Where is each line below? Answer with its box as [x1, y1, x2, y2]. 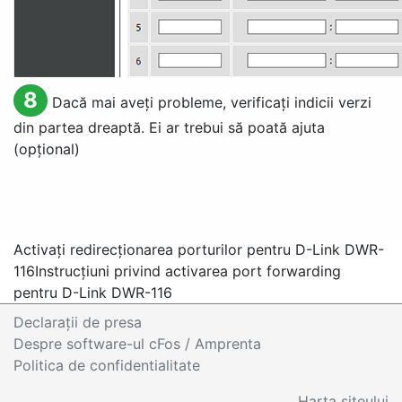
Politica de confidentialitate [13, 356, 200, 374]
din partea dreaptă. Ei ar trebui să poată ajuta [13, 118, 325, 136]
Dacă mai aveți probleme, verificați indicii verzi [51, 93, 371, 111]
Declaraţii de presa [13, 313, 142, 331]
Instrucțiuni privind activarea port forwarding [35, 262, 341, 280]
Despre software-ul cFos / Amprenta [13, 335, 261, 353]
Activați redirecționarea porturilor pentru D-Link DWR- [13, 240, 384, 258]
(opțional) [13, 140, 80, 158]
